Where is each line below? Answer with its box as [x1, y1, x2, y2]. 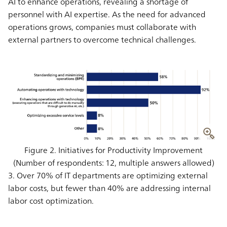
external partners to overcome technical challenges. [8, 32, 198, 47]
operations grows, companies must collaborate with [8, 19, 196, 34]
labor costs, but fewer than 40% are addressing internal [8, 180, 211, 195]
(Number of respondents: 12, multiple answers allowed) [13, 155, 214, 170]
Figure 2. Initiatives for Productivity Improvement [24, 142, 203, 157]
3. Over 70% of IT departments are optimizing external [8, 168, 208, 182]
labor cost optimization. [8, 193, 94, 208]
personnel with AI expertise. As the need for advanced [8, 7, 206, 21]
